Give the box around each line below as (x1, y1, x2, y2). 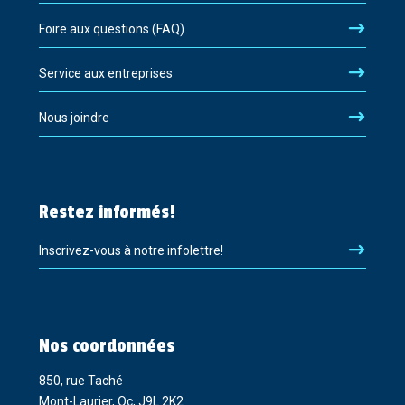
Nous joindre (38, 110, 109, 126)
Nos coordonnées (38, 334, 174, 357)
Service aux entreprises (38, 66, 173, 81)
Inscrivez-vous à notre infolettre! (38, 243, 223, 259)
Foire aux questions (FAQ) (38, 22, 184, 37)
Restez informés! (38, 202, 175, 224)
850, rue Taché (38, 372, 123, 388)
